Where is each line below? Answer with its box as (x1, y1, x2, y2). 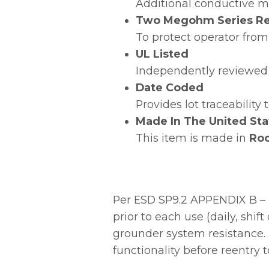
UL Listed (135, 47, 189, 61)
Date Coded (135, 81, 204, 94)
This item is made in (135, 131, 249, 145)
